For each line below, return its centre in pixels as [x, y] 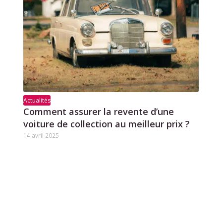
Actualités [37, 101]
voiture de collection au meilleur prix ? [106, 124]
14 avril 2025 [41, 136]
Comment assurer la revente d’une [98, 112]
